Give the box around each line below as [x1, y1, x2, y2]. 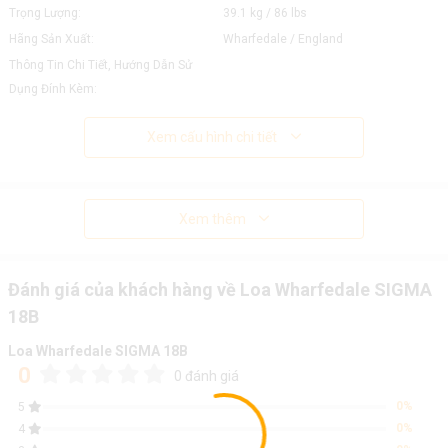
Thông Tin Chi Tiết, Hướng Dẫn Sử [8, 58, 192, 72]
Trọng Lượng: [8, 6, 81, 20]
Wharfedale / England [222, 32, 343, 46]
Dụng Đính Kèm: [8, 82, 97, 96]
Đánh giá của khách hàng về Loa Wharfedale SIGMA [7, 279, 432, 300]
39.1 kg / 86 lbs [222, 6, 307, 20]
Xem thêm [178, 211, 246, 227]
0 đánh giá [173, 368, 239, 384]
